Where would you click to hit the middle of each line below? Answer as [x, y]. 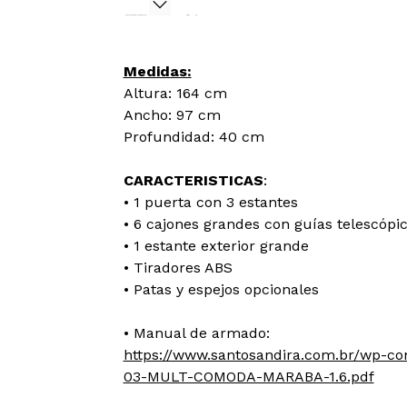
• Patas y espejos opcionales [221, 289]
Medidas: [157, 71]
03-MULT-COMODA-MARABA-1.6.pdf [248, 377]
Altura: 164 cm [175, 93]
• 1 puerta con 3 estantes [210, 202]
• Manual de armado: [196, 333]
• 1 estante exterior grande [216, 246]
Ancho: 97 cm [172, 115]
